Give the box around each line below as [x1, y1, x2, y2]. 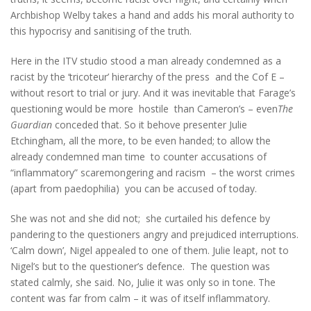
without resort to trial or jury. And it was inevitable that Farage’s [10, 86, 296, 100]
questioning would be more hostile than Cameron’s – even [10, 102, 278, 116]
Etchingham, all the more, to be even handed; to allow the [10, 134, 271, 148]
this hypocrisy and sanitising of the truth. [10, 24, 192, 38]
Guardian [10, 118, 52, 132]
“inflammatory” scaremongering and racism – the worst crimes [10, 166, 295, 180]
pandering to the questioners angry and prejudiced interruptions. [10, 228, 299, 242]
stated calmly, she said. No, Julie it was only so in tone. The [10, 276, 276, 289]
